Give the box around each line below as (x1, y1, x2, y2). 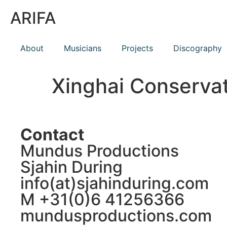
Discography (173, 43, 222, 53)
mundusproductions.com (20, 206, 212, 225)
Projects (122, 43, 153, 53)
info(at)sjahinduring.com (20, 173, 209, 193)
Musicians (64, 43, 101, 53)
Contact (20, 125, 84, 144)
